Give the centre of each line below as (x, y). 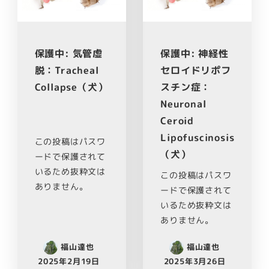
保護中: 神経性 (195, 53)
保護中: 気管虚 (68, 53)
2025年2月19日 (68, 261)
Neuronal (183, 104)
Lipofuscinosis (198, 137)
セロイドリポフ (196, 70)
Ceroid (177, 120)
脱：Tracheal (67, 70)
